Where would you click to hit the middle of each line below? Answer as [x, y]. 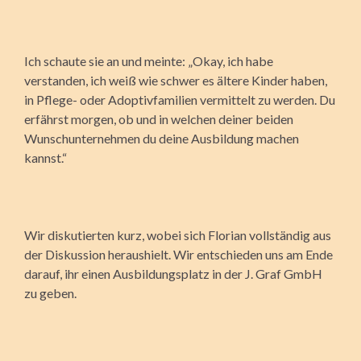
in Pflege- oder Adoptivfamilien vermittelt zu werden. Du [180, 99]
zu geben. [50, 293]
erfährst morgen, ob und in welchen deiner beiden [159, 118]
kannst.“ [46, 157]
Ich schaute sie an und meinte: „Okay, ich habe [149, 60]
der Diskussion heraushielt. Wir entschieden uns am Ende [178, 254]
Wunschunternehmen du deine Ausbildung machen [162, 138]
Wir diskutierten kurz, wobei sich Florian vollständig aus [178, 234]
